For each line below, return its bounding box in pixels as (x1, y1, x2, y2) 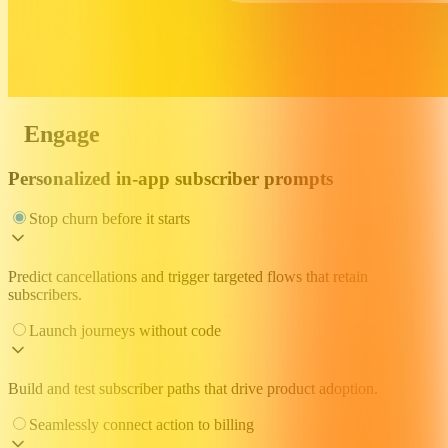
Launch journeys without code (29, 322, 221, 340)
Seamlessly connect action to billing (29, 416, 254, 434)
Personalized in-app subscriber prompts (8, 167, 333, 189)
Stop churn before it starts (29, 210, 190, 228)
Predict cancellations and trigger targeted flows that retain (8, 268, 368, 286)
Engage (24, 120, 100, 147)
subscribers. (8, 286, 82, 304)
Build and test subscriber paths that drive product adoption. (8, 380, 378, 398)
